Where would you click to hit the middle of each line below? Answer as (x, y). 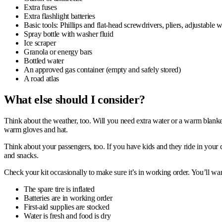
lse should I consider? (93, 99)
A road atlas (42, 78)
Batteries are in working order (68, 198)
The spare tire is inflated (59, 189)
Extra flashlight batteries (59, 16)
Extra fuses (40, 7)
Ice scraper (40, 43)
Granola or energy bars (58, 52)
